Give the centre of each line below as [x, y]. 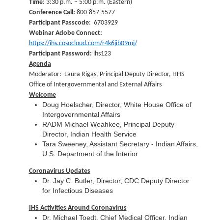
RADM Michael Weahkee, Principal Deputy [108, 125]
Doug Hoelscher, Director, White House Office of [117, 105]
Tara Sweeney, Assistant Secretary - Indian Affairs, [120, 144]
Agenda [40, 64]
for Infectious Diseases [78, 191]
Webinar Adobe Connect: [65, 33]
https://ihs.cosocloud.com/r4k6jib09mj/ [83, 44]
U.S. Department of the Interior [90, 154]
